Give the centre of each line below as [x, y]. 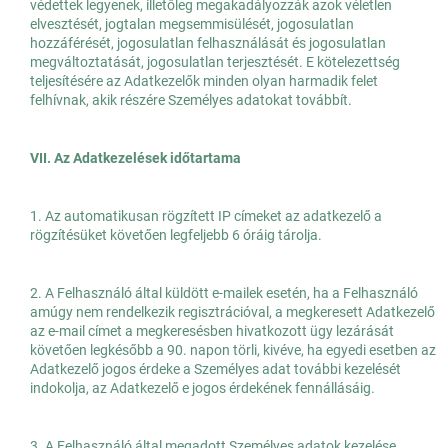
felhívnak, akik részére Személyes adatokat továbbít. [191, 100]
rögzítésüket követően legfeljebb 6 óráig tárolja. [176, 235]
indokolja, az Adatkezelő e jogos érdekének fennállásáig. [202, 388]
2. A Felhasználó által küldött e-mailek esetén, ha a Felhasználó [224, 293]
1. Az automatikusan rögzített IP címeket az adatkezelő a [206, 216]
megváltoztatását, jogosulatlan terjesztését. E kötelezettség [215, 62]
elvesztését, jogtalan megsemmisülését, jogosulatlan [192, 24]
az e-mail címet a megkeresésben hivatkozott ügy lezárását [212, 331]
